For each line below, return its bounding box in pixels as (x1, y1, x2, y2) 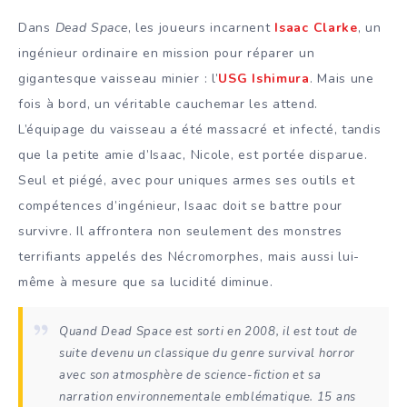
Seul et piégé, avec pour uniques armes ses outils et (18, 172, 355, 190)
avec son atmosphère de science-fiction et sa (59, 366, 322, 383)
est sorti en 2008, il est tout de (172, 323, 359, 340)
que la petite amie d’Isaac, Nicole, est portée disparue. (18, 146, 368, 164)
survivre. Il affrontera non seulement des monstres (18, 223, 343, 241)
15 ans (316, 388, 356, 405)
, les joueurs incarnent (127, 19, 275, 37)
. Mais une (309, 70, 374, 88)
